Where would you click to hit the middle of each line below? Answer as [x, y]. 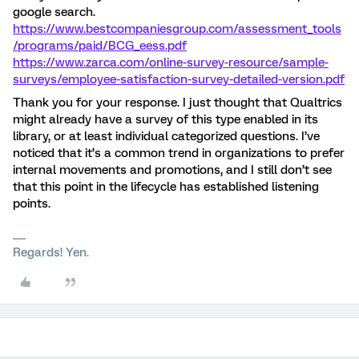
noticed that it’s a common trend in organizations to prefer [179, 153]
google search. [54, 12]
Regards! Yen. [51, 252]
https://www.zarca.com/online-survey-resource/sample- [171, 63]
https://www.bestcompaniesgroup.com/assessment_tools [177, 29]
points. [32, 204]
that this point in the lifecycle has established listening [166, 187]
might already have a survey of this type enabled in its [165, 119]
